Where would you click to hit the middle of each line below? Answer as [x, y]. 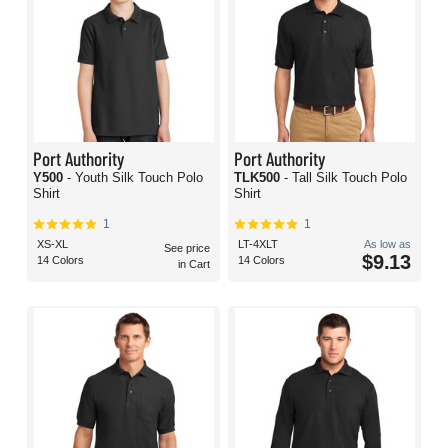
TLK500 [259, 178]
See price [187, 248]
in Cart [194, 264]
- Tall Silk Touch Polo [345, 178]
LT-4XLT [258, 244]
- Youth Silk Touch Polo [135, 178]
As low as [387, 244]
